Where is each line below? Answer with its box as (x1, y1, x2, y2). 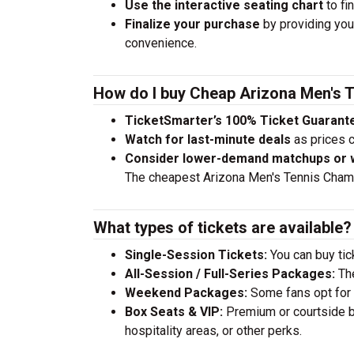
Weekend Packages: (125, 285, 247, 300)
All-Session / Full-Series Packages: (125, 266, 335, 281)
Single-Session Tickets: (125, 247, 267, 262)
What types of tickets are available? (93, 218, 352, 237)
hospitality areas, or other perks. (125, 323, 302, 338)
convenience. (125, 36, 197, 51)
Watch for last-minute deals (125, 132, 291, 147)
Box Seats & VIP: (125, 304, 223, 319)
